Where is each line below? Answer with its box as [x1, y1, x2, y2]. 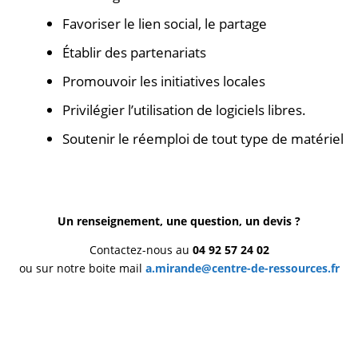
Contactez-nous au [89, 241, 193, 257]
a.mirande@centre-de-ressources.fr [145, 260, 340, 276]
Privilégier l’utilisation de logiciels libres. [62, 101, 306, 120]
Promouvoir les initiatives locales [62, 72, 265, 91]
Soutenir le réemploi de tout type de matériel [62, 129, 344, 149]
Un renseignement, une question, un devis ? [58, 213, 300, 229]
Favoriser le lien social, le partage [62, 14, 267, 34]
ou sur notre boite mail [18, 260, 145, 276]
